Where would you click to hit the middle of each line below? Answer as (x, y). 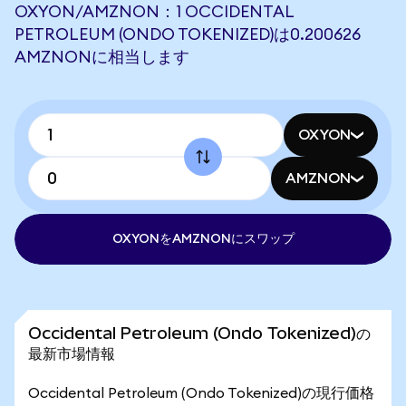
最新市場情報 (72, 353)
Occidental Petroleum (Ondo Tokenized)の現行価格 (201, 393)
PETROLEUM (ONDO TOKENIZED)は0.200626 (188, 34)
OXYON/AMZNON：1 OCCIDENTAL (154, 12)
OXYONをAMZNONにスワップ (203, 239)
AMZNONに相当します (102, 57)
